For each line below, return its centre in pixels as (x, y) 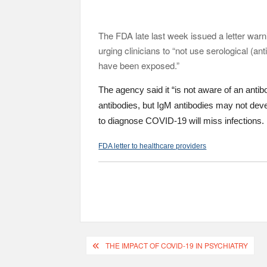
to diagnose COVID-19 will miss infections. (181, 121)
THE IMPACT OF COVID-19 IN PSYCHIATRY (177, 245)
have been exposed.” (139, 65)
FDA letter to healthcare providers (153, 146)
